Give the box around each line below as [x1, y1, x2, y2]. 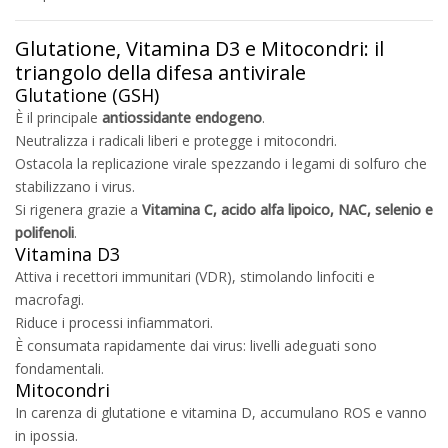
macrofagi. [15, 289, 84, 309]
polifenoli [15, 222, 74, 242]
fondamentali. [15, 358, 104, 378]
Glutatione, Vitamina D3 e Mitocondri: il [15, 34, 384, 62]
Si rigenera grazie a [15, 199, 142, 219]
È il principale [15, 107, 102, 127]
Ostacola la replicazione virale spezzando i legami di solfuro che [15, 153, 427, 173]
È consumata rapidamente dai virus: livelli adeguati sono [15, 335, 377, 355]
